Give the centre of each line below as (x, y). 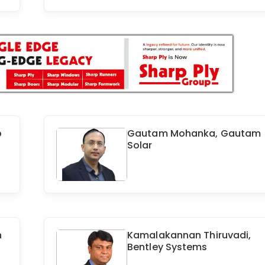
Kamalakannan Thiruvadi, (189, 235)
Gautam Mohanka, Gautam (194, 134)
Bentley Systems (167, 247)
